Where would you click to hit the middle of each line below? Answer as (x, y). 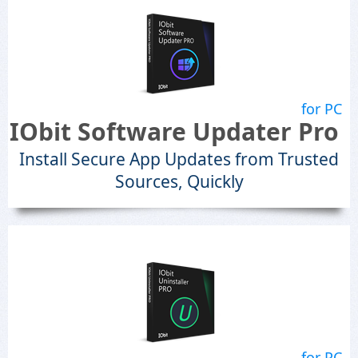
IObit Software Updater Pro (174, 131)
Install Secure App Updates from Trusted (179, 159)
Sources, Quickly (179, 181)
